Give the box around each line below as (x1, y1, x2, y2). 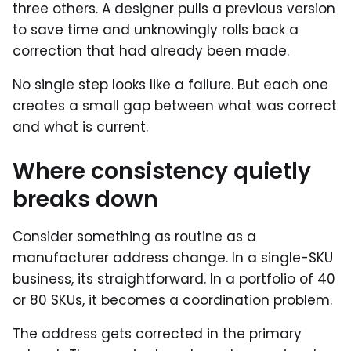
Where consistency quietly (13, 155, 311, 186)
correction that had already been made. (13, 41, 289, 60)
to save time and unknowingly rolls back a (13, 20, 299, 39)
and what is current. (13, 117, 148, 136)
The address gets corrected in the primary (13, 324, 302, 343)
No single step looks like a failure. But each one (13, 74, 328, 94)
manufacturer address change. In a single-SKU (13, 248, 333, 267)
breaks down (13, 183, 158, 215)
